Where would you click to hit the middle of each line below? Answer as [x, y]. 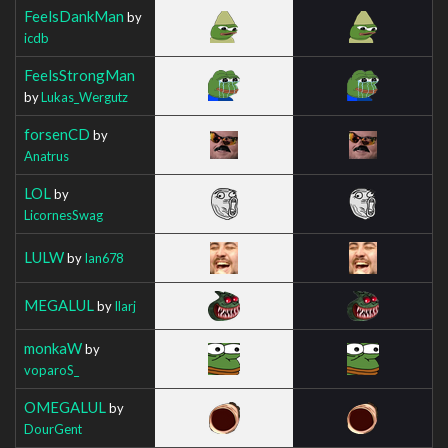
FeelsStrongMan [79, 74]
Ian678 [103, 257]
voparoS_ [51, 369]
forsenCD [57, 133]
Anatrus [46, 155]
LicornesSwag [63, 214]
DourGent [53, 428]
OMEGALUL [65, 406]
